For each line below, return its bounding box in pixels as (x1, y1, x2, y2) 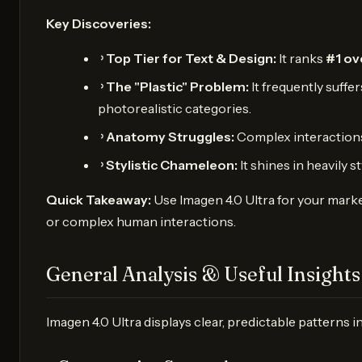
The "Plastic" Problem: (106, 78, 249, 95)
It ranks (276, 49, 326, 66)
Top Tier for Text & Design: (106, 49, 276, 66)
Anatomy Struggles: (106, 128, 234, 145)
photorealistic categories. (98, 99, 251, 116)
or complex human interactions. (46, 213, 236, 229)
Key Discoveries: (46, 15, 151, 32)
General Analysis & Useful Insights (46, 262, 360, 286)
